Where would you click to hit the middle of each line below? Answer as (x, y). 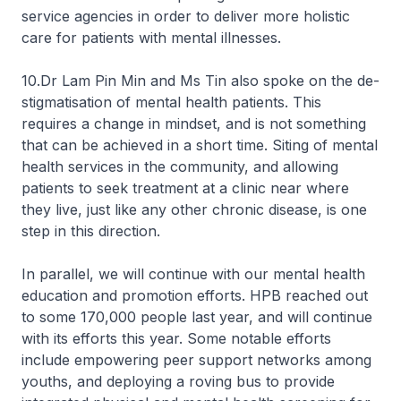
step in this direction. (91, 231)
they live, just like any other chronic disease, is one (194, 209)
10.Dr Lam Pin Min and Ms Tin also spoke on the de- (200, 81)
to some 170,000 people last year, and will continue (197, 317)
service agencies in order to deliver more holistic (186, 16)
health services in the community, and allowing (180, 166)
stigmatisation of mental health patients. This (171, 102)
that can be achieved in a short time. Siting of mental (200, 145)
